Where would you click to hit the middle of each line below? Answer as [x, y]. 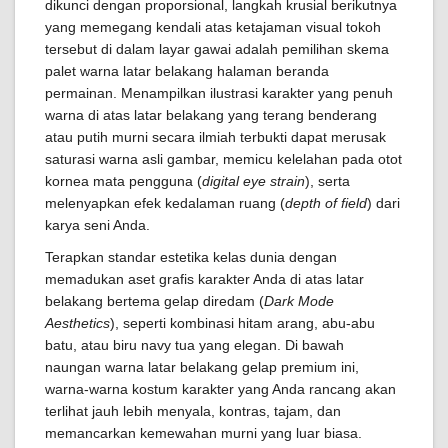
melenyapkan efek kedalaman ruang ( [165, 203]
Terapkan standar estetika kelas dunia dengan [191, 257]
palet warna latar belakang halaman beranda [187, 71]
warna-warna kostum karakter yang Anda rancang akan [220, 389]
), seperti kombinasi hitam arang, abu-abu [242, 323]
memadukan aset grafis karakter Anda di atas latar [204, 279]
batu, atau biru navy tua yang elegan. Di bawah [194, 345]
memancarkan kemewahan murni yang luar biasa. [203, 433]
